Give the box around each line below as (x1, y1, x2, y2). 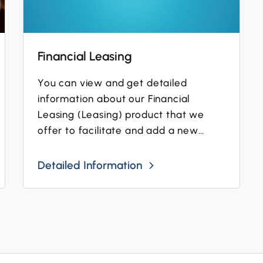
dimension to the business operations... (37, 140, 224, 152)
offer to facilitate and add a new (37, 124, 199, 136)
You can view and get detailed (37, 77, 187, 89)
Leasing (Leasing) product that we (37, 109, 205, 120)
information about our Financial (37, 93, 190, 104)
